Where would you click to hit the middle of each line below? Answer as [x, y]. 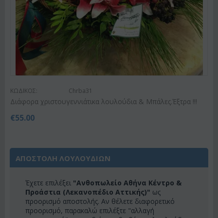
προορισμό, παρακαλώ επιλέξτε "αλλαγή [90, 211]
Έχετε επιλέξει [49, 183]
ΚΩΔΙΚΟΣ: [24, 91]
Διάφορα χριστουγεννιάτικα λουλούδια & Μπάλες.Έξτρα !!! [104, 102]
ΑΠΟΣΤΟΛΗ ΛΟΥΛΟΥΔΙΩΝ [63, 158]
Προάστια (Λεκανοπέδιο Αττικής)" [88, 192]
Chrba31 [81, 91]
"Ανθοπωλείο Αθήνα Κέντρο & [127, 183]
